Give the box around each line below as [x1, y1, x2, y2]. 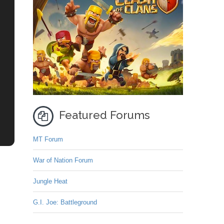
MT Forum [33, 135, 63, 143]
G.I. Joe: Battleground [33, 198, 97, 206]
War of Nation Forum [33, 156, 93, 164]
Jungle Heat [33, 177, 67, 185]
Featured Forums [59, 108, 150, 121]
